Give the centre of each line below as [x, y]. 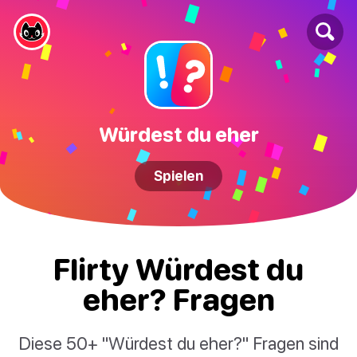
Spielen [178, 176]
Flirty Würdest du [178, 269]
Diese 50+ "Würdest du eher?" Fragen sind [178, 343]
